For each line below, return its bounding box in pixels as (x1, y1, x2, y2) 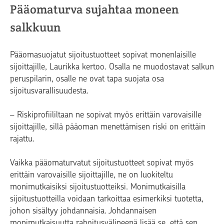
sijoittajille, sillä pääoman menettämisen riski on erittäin (10, 121, 205, 131)
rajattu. (10, 133, 34, 143)
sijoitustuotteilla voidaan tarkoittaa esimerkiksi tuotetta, (10, 193, 203, 203)
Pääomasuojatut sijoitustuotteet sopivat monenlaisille (10, 49, 196, 59)
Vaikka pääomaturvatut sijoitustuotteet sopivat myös (10, 157, 193, 167)
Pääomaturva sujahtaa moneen (10, 1, 179, 17)
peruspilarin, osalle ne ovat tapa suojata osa (10, 73, 164, 83)
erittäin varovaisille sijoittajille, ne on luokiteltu (10, 169, 173, 179)
